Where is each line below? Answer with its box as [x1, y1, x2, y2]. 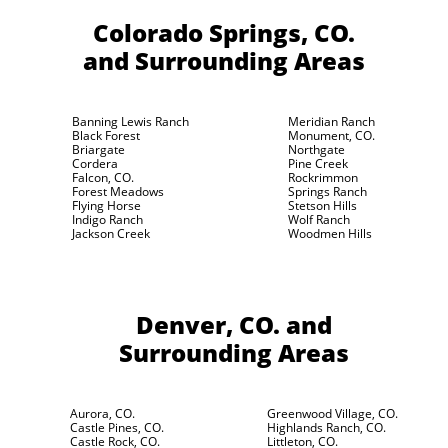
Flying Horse [72, 197, 141, 214]
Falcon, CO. [72, 169, 134, 186]
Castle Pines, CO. [69, 419, 164, 436]
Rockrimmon [287, 169, 358, 186]
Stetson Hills [287, 197, 357, 214]
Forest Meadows [72, 183, 164, 200]
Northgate [287, 141, 345, 158]
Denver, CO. [136, 308, 280, 341]
